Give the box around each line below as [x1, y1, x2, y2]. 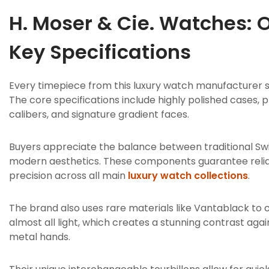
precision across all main [9, 169, 128, 183]
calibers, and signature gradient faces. [9, 107, 189, 121]
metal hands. [9, 230, 70, 244]
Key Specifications [9, 38, 191, 65]
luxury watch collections [128, 169, 248, 183]
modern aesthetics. [9, 154, 103, 168]
